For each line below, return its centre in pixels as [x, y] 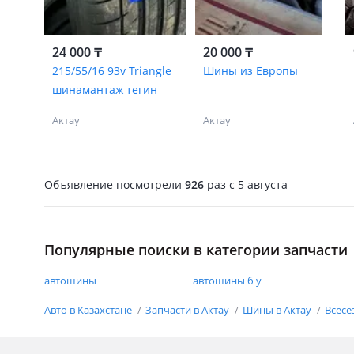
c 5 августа [257, 184]
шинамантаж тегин [105, 90]
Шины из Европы [250, 71]
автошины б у [227, 281]
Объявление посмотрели [115, 184]
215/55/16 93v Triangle [112, 71]
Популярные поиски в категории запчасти [196, 250]
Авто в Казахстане [89, 310]
